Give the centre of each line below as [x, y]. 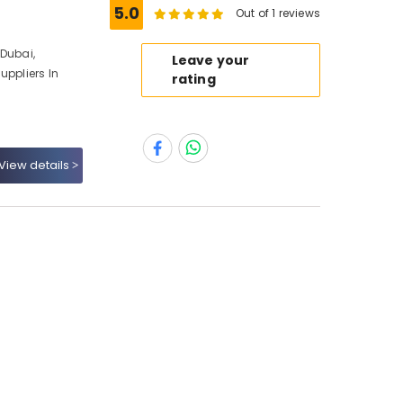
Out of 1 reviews [278, 13]
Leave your [210, 60]
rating [193, 79]
